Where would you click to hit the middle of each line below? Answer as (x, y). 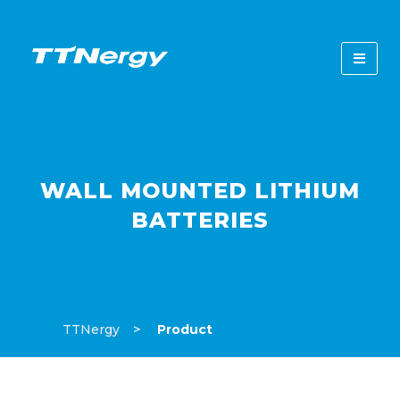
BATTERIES (200, 220)
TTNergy (91, 329)
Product (183, 329)
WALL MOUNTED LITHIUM (200, 191)
